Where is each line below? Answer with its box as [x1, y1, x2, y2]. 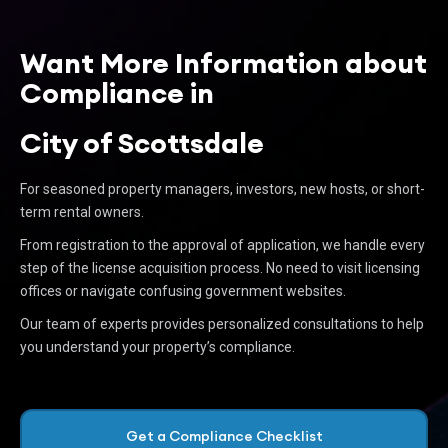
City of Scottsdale [20, 125, 264, 161]
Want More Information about [20, 45, 427, 81]
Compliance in [20, 75, 226, 111]
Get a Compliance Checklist [125, 427, 323, 445]
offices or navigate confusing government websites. [20, 283, 346, 299]
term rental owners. [20, 204, 144, 220]
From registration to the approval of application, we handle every [20, 237, 425, 253]
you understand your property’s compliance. [20, 339, 295, 355]
